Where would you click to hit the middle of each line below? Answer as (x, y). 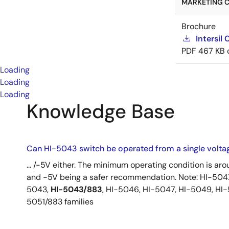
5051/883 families (60, 202)
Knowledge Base (101, 111)
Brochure (199, 26)
